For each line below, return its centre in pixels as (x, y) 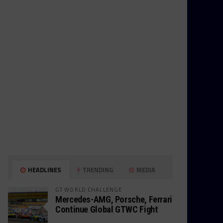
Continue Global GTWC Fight (107, 209)
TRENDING (97, 170)
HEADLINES (44, 170)
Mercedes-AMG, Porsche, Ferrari (114, 199)
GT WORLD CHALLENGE (89, 189)
